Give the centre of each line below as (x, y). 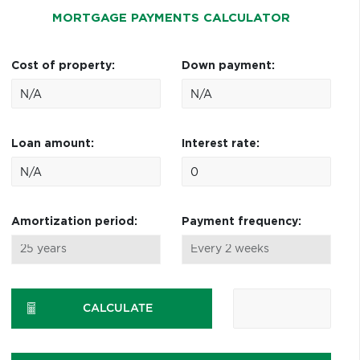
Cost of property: (63, 66)
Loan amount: (52, 144)
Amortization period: (74, 222)
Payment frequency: (241, 222)
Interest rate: (220, 144)
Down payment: (228, 66)
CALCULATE (117, 309)
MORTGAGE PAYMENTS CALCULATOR (171, 18)
